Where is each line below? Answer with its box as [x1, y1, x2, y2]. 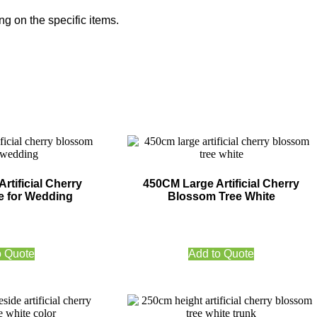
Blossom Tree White [167, 190, 275, 203]
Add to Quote [188, 248, 255, 260]
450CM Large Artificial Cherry [143, 178, 300, 190]
